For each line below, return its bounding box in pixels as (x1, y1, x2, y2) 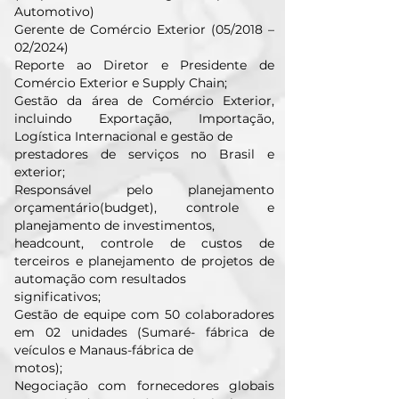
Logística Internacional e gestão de (14, 128, 232, 144)
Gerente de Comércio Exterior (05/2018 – (14, 21, 274, 37)
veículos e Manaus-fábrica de (14, 342, 193, 358)
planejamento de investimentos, (14, 217, 215, 233)
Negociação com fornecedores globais (14, 378, 274, 394)
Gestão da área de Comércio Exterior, (14, 93, 274, 109)
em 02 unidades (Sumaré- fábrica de (14, 324, 274, 340)
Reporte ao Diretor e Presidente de (14, 57, 274, 73)
